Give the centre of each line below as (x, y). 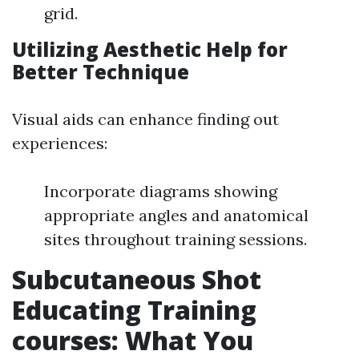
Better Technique (101, 71)
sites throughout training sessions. (175, 239)
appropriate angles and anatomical (176, 215)
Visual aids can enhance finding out (145, 119)
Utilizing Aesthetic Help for (150, 49)
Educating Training (134, 309)
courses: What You (133, 340)
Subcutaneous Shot (137, 279)
